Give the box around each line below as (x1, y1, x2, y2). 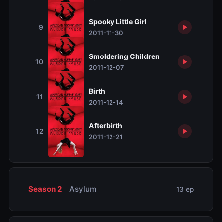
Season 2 (28, 184, 62, 194)
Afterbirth (88, 121, 122, 130)
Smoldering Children (88, 52, 160, 61)
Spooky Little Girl (88, 17, 147, 26)
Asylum (67, 184, 96, 194)
